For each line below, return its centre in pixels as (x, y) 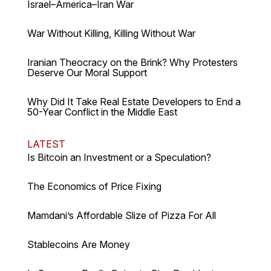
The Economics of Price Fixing (94, 186)
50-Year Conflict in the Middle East (102, 112)
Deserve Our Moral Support (87, 72)
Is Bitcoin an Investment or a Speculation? (119, 157)
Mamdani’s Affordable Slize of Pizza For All (121, 215)
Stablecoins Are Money (78, 244)
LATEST (46, 144)
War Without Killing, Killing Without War (111, 33)
